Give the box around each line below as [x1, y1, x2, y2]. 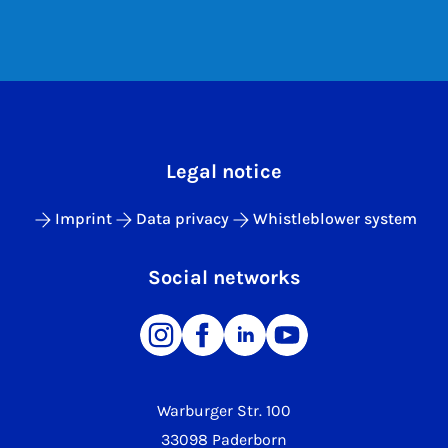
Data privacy [136, 209, 229, 229]
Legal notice [166, 160, 282, 184]
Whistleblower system [253, 209, 417, 229]
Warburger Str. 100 [157, 401, 291, 421]
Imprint [55, 209, 112, 229]
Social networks [147, 266, 301, 290]
